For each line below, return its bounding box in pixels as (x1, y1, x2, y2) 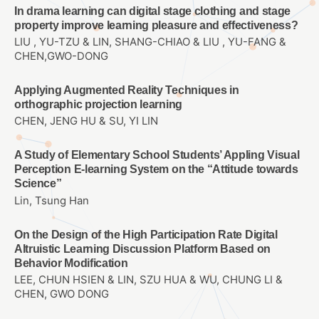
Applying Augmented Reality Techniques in (14, 84, 239, 97)
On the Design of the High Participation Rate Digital (14, 228, 278, 241)
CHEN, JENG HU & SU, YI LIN (14, 115, 158, 128)
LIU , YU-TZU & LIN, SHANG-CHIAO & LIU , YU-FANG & (14, 36, 286, 49)
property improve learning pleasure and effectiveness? (14, 19, 298, 32)
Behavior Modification (14, 256, 128, 269)
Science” (14, 177, 62, 190)
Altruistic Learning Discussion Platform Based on (14, 242, 271, 255)
